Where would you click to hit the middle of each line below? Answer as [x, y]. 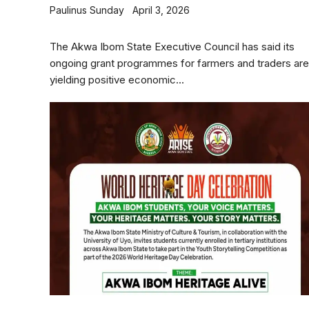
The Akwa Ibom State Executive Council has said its [172, 47]
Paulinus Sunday [87, 10]
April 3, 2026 [161, 10]
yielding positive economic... [117, 80]
